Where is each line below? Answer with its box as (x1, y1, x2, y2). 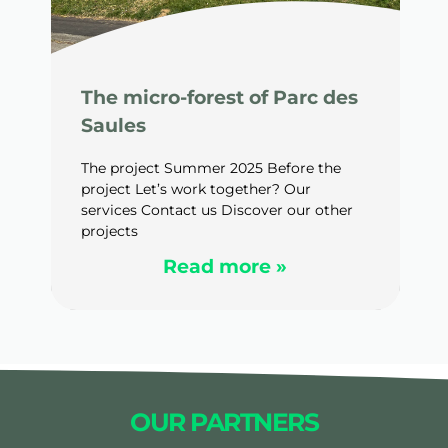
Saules (80, 113, 146, 137)
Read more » (163, 254, 287, 278)
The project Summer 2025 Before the (80, 158, 341, 177)
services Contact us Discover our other (80, 200, 353, 219)
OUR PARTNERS (130, 406, 318, 437)
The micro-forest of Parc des (80, 85, 358, 109)
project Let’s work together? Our (80, 179, 311, 198)
